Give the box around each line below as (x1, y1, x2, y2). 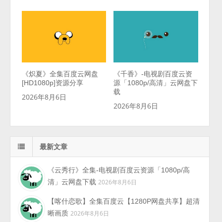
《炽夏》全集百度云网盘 (21, 69, 98, 78)
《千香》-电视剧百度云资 (113, 69, 193, 78)
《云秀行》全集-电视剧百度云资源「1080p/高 (48, 166, 190, 174)
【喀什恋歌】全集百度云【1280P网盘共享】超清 (48, 197, 200, 205)
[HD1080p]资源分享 (21, 78, 83, 87)
